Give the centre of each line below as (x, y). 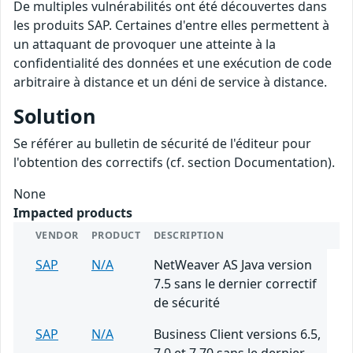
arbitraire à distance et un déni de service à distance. (170, 82)
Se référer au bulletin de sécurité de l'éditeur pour (162, 144)
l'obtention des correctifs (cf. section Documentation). (174, 163)
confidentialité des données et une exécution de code (173, 63)
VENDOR (57, 236)
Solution (55, 116)
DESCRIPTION (189, 236)
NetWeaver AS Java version (233, 265)
